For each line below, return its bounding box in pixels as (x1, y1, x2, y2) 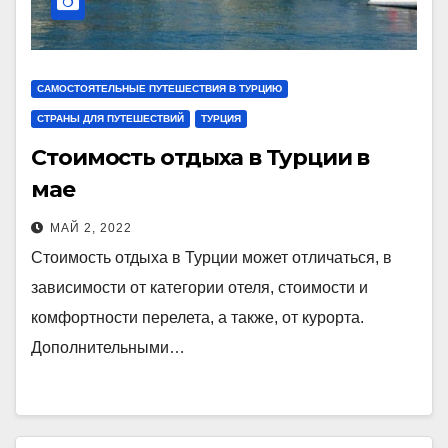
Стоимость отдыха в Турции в (31, 143, 370, 171)
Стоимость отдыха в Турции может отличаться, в (31, 248, 392, 266)
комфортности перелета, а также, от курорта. (31, 308, 364, 326)
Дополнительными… (31, 338, 185, 356)
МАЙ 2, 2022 (50, 220, 132, 235)
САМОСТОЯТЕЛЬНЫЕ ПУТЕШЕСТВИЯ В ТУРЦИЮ (37, 82, 282, 94)
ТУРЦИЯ (201, 112, 241, 124)
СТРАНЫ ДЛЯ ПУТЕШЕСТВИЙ (37, 112, 184, 124)
